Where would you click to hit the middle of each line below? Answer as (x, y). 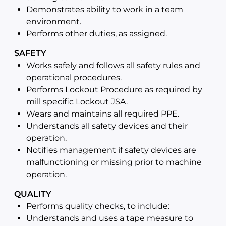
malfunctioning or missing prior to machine (114, 162)
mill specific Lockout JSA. (77, 102)
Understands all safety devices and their (107, 126)
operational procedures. (74, 77)
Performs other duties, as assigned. (97, 34)
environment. (54, 21)
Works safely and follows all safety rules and (113, 65)
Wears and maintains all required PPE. (103, 114)
